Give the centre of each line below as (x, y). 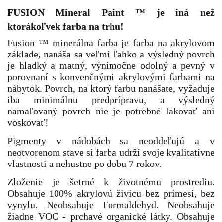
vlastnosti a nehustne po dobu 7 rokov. (84, 164)
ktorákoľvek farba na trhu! (66, 26)
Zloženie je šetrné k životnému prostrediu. (111, 182)
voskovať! (28, 122)
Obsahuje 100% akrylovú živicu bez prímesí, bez (111, 193)
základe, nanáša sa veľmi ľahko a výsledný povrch (111, 54)
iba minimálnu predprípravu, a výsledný (111, 100)
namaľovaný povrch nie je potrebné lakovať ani (111, 111)
